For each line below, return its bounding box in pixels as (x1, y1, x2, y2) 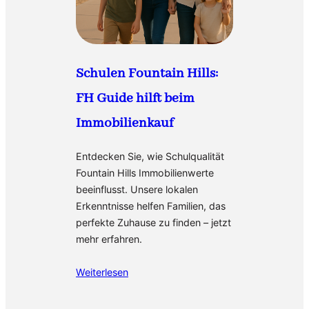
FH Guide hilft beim (76, 90, 195, 108)
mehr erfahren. (76, 232, 142, 245)
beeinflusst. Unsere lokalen (76, 183, 198, 195)
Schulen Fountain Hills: (76, 65, 218, 83)
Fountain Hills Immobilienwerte (76, 166, 214, 179)
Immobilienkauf (76, 114, 173, 132)
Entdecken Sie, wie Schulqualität (76, 150, 224, 162)
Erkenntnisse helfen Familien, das (76, 199, 226, 212)
